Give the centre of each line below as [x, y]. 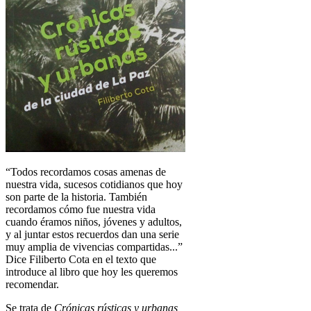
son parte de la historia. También [76, 196]
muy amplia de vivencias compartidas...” [94, 246]
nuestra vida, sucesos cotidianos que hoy [94, 184]
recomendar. [32, 284]
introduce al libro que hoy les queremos [92, 271]
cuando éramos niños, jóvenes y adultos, [94, 221]
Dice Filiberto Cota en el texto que [81, 259]
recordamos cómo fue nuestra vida [81, 209]
